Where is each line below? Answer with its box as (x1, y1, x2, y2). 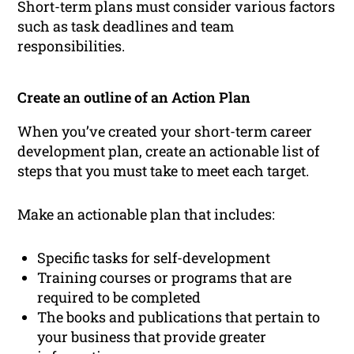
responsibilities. (17, 36, 126, 55)
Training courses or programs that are (37, 267, 292, 287)
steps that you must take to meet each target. (17, 160, 310, 180)
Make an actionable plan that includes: (17, 204, 276, 224)
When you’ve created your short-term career (17, 121, 313, 141)
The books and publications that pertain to (37, 307, 321, 326)
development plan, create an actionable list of (17, 141, 320, 160)
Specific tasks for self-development (37, 247, 271, 267)
